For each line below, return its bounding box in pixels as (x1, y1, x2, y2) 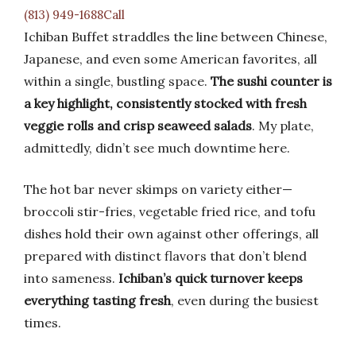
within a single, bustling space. (24, 73, 211, 89)
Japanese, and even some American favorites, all (24, 51, 317, 67)
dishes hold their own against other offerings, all (24, 226, 319, 242)
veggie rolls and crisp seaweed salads (24, 118, 252, 133)
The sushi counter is (211, 73, 332, 89)
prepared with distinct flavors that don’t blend (24, 248, 307, 264)
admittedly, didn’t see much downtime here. (24, 140, 290, 156)
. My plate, (252, 118, 314, 133)
